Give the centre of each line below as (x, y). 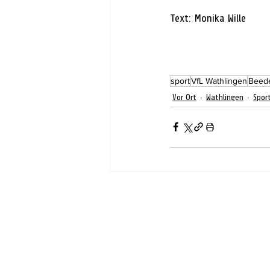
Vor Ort (184, 98)
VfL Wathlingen (219, 80)
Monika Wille (220, 18)
